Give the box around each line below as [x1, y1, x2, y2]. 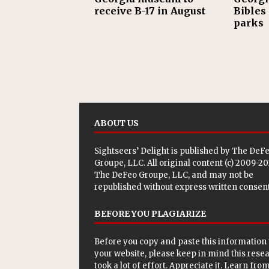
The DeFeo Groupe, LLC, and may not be [94, 170, 253, 180]
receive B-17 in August [94, 5, 205, 17]
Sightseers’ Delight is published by [94, 146, 232, 156]
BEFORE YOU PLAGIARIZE [94, 208, 206, 219]
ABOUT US [94, 118, 139, 128]
